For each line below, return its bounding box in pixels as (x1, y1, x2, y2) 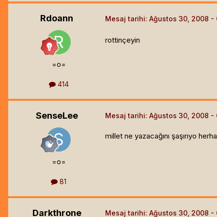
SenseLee (35, 110, 78, 121)
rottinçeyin (105, 35, 140, 45)
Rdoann (40, 13, 73, 23)
